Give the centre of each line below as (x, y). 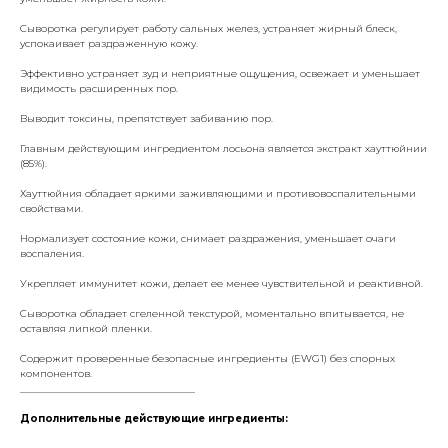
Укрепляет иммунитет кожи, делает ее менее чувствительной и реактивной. (221, 283)
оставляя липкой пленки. (86, 328)
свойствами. (51, 208)
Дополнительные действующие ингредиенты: (154, 418)
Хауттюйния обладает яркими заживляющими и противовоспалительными (218, 193)
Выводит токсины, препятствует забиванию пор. (146, 118)
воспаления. (52, 253)
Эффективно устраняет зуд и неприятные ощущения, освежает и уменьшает (220, 73)
